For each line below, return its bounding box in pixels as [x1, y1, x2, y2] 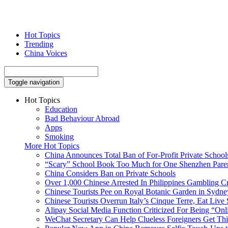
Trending [24, 40, 53, 48]
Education [45, 105, 77, 113]
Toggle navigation [8, 78, 60, 86]
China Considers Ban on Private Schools [45, 169, 176, 178]
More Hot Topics [24, 141, 79, 150]
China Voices [24, 49, 67, 58]
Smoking [45, 132, 74, 141]
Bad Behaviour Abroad [45, 114, 120, 123]
